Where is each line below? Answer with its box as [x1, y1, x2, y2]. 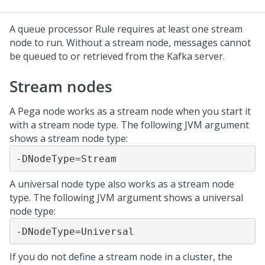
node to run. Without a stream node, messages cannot [9, 36, 251, 49]
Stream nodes [9, 76, 112, 97]
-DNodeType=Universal [15, 225, 134, 237]
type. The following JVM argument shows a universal [9, 191, 243, 204]
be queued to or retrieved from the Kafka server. [9, 50, 225, 63]
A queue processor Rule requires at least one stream [9, 22, 243, 35]
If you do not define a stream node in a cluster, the [9, 250, 232, 263]
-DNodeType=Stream [15, 153, 117, 164]
